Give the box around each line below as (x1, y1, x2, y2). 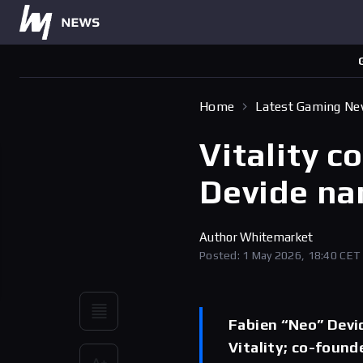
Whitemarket (240, 230, 314, 244)
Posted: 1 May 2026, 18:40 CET (199, 249, 361, 262)
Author (199, 230, 241, 244)
